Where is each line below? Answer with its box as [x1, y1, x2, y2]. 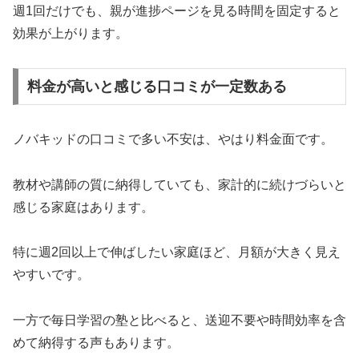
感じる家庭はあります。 [13, 200, 154, 214]
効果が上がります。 [13, 26, 128, 41]
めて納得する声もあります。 [13, 336, 179, 350]
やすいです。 [13, 268, 90, 282]
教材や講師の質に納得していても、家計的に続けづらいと [13, 177, 346, 192]
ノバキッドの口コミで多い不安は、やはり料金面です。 [13, 131, 333, 146]
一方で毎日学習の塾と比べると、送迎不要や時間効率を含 [13, 313, 346, 328]
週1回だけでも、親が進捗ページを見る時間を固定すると [13, 4, 341, 18]
